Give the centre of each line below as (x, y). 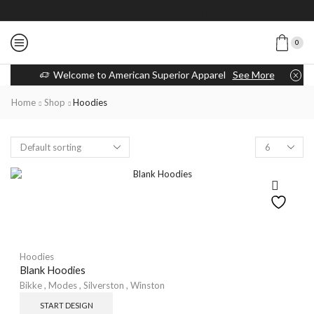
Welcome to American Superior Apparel (139, 75)
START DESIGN (66, 306)
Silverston (104, 286)
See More (253, 75)
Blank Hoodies (53, 269)
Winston (148, 286)
